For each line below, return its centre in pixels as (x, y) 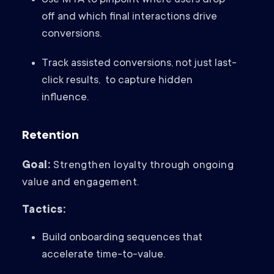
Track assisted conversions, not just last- (139, 64)
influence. (65, 98)
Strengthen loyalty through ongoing (144, 166)
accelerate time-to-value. (103, 255)
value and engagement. (81, 183)
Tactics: (44, 211)
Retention (50, 137)
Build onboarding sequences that (122, 238)
